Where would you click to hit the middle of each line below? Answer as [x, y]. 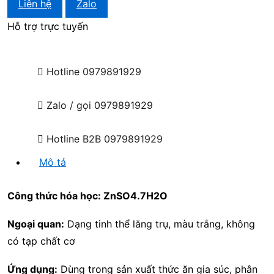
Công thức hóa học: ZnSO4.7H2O [87, 196]
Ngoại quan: [36, 224]
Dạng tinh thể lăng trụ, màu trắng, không [160, 224]
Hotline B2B [74, 139]
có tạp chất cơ [41, 241]
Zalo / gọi [69, 105]
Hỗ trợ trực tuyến [48, 26]
